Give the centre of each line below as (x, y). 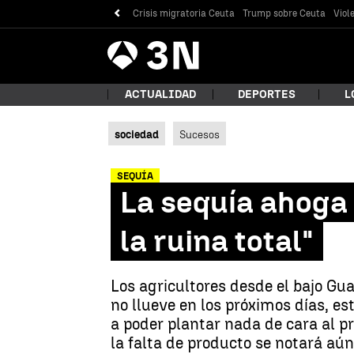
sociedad (137, 134)
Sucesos (200, 134)
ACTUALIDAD (160, 94)
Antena (126, 38)
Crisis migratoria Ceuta (184, 13)
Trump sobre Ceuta (284, 13)
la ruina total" (217, 241)
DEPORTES (266, 94)
